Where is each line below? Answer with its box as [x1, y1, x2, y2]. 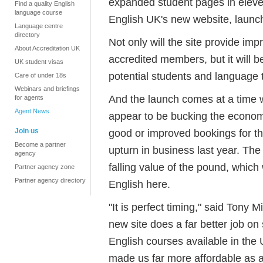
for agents [15, 94, 43, 101]
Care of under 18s [15, 72, 66, 79]
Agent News [15, 107, 49, 114]
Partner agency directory [15, 177, 86, 184]
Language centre [15, 22, 63, 29]
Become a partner [15, 141, 66, 148]
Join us [15, 127, 39, 135]
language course [15, 9, 62, 16]
